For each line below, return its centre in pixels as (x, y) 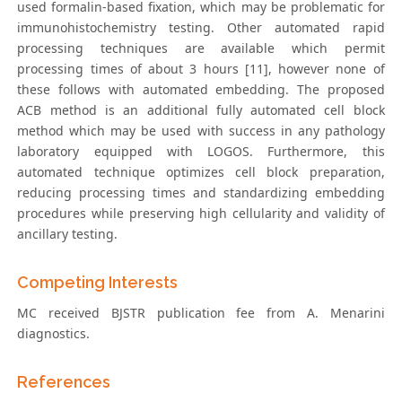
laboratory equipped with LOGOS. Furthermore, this (201, 151)
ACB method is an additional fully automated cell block (201, 109)
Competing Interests (98, 282)
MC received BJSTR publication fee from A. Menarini (201, 312)
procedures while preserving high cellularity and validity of (201, 213)
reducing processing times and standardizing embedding (201, 192)
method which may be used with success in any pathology (201, 130)
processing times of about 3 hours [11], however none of (201, 68)
